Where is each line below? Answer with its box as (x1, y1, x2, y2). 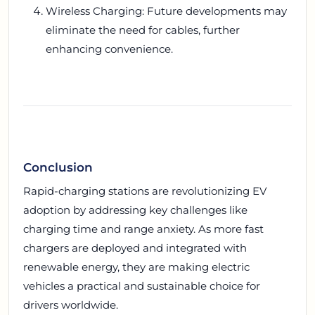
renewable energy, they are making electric (23, 259, 250, 274)
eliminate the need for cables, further (46, 23, 240, 37)
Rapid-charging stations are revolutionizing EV (23, 184, 266, 198)
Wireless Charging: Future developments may (46, 4, 287, 18)
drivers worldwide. (23, 297, 118, 311)
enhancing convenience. (46, 42, 173, 56)
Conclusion (23, 159, 93, 174)
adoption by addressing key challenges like (23, 202, 247, 217)
